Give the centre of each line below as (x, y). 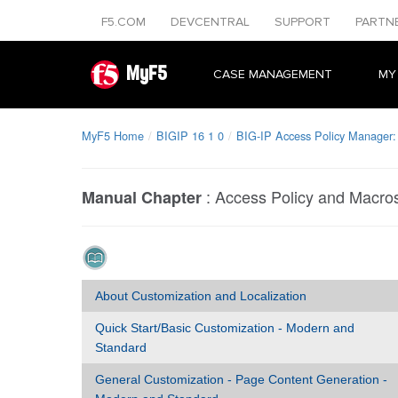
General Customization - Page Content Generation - (241, 379)
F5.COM (125, 22)
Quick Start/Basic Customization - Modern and (225, 328)
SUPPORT (304, 22)
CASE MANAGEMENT (273, 74)
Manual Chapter (142, 197)
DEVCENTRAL (212, 22)
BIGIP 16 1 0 (190, 135)
